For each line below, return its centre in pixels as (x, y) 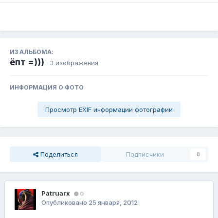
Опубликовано (65, 203)
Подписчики (145, 154)
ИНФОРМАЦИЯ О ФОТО (47, 88)
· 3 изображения (72, 63)
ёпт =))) (27, 62)
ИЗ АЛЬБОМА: (32, 52)
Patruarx (56, 193)
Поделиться (58, 154)
